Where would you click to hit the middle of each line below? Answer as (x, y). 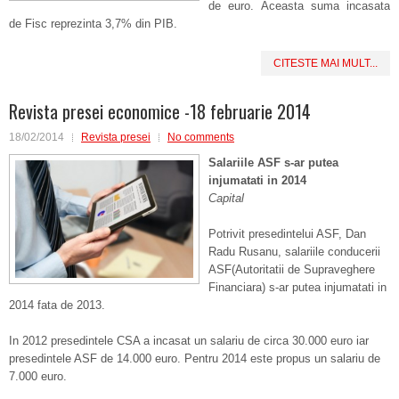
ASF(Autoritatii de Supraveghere (292, 269)
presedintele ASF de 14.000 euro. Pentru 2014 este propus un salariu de (195, 358)
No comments (201, 137)
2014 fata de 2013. (57, 305)
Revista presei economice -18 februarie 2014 (160, 111)
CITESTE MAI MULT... (326, 63)
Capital (226, 198)
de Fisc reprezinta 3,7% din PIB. (93, 24)
